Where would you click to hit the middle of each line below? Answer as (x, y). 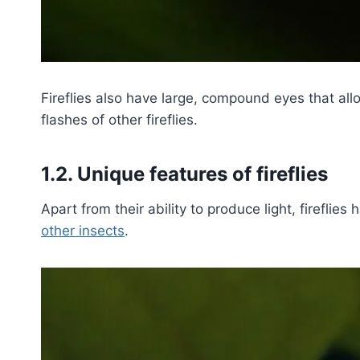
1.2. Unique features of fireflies (184, 174)
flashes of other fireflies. (119, 120)
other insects (83, 231)
